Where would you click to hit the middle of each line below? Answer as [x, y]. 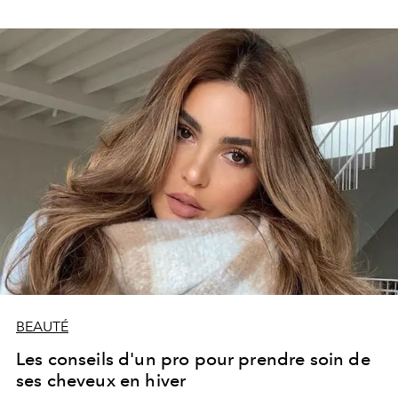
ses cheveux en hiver [101, 380]
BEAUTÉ [42, 326]
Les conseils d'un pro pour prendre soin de [193, 359]
